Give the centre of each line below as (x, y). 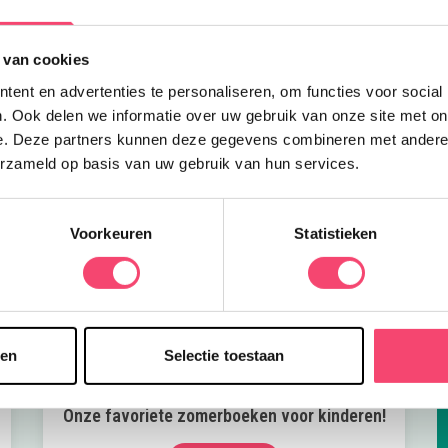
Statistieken (336, 233)
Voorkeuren (111, 233)
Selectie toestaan (224, 356)
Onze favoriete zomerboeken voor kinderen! (224, 416)
